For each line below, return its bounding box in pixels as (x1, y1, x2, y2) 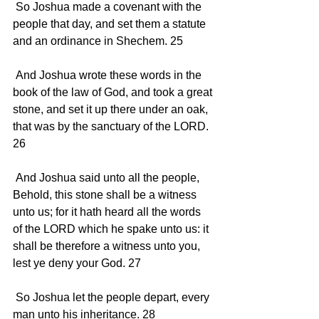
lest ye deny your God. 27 (13, 256, 144, 269)
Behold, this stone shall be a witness (13, 188, 199, 201)
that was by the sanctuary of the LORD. (13, 120, 211, 132)
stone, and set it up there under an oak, (13, 103, 211, 115)
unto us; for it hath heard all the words (13, 205, 204, 218)
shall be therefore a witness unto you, (13, 239, 203, 252)
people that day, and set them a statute (13, 17, 209, 30)
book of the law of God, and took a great (13, 85, 215, 98)
